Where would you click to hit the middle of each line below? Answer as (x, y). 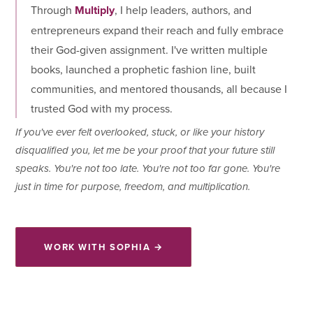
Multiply (95, 10)
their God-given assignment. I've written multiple (150, 50)
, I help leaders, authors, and (183, 10)
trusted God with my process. (102, 109)
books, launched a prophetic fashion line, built (144, 70)
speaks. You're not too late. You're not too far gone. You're (148, 169)
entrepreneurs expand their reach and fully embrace (158, 30)
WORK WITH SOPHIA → (104, 247)
